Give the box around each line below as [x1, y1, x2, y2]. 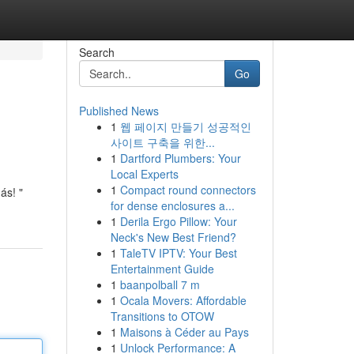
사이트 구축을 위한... [110, 134, 215, 150]
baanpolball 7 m [119, 277, 200, 292]
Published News [78, 103, 159, 119]
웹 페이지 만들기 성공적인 [119, 119, 251, 134]
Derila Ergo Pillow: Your [119, 213, 237, 229]
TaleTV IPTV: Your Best [119, 245, 237, 261]
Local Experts [110, 166, 179, 182]
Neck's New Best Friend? [110, 229, 236, 245]
